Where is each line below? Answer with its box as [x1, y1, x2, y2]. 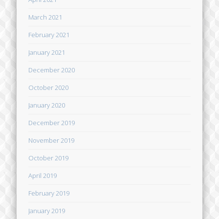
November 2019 [28, 135, 75, 145]
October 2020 [28, 83, 69, 92]
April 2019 [28, 171, 57, 180]
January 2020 [28, 100, 66, 109]
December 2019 [28, 118, 75, 127]
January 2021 [28, 47, 66, 57]
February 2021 [28, 30, 70, 39]
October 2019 [28, 153, 69, 162]
